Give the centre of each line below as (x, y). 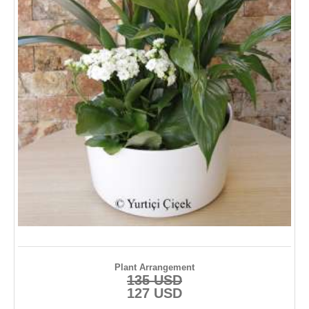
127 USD (154, 293)
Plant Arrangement (154, 267)
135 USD (154, 280)
